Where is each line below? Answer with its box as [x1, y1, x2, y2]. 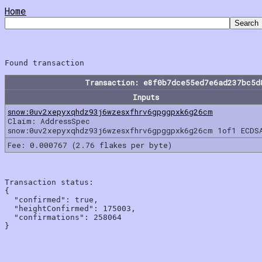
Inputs [133, 92, 159, 102]
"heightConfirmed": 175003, [5, 204, 136, 213]
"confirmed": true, [5, 195, 98, 204]
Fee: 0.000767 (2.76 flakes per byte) [8, 140, 172, 150]
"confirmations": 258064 [5, 212, 122, 222]
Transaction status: [5, 177, 94, 187]
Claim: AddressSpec [8, 116, 90, 126]
